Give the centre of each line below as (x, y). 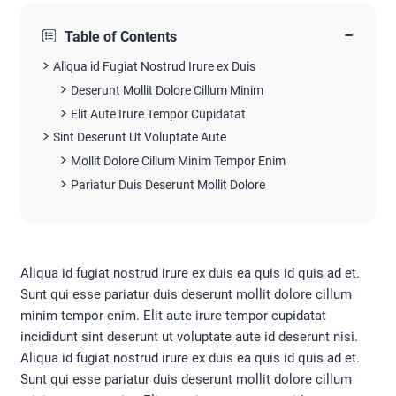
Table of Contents (121, 37)
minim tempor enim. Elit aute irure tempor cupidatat (173, 315)
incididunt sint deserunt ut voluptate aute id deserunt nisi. (189, 336)
